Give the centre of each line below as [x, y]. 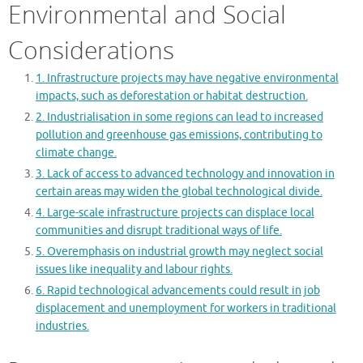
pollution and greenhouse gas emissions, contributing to [179, 135]
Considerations [91, 49]
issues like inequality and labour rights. [134, 269]
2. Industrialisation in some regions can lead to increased [179, 117]
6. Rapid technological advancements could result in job [177, 290]
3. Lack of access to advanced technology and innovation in [185, 173]
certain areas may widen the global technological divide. [179, 191]
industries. [62, 326]
